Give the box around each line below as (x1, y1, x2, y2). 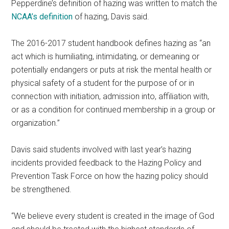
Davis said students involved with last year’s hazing (11, 145, 192, 155)
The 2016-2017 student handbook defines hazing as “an (11, 38, 211, 49)
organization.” (11, 118, 60, 128)
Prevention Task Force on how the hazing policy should (11, 171, 209, 181)
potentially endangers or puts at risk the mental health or (11, 65, 212, 75)
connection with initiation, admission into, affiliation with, (11, 91, 210, 102)
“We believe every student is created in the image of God (11, 211, 215, 221)
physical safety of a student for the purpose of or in (11, 78, 195, 88)
